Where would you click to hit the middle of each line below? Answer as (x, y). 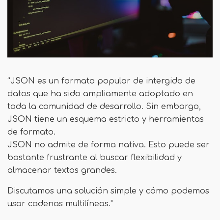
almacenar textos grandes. (62, 170)
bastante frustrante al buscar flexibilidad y (95, 158)
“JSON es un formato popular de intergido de (101, 81)
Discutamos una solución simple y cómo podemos (108, 191)
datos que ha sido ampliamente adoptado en (100, 94)
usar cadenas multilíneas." (60, 204)
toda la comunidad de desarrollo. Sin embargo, (104, 107)
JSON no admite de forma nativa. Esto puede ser (109, 145)
